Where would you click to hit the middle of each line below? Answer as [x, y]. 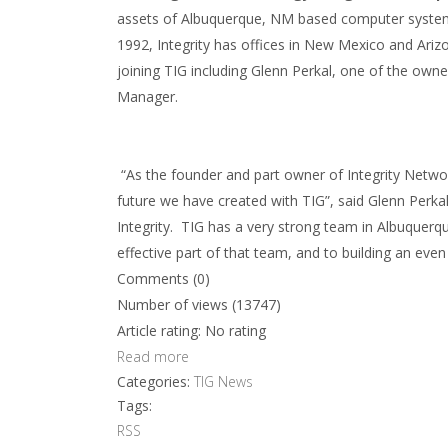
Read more [153, 356]
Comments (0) [163, 278]
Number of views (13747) [199, 304]
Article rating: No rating [191, 330]
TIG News [223, 381]
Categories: [155, 381]
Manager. [147, 96]
